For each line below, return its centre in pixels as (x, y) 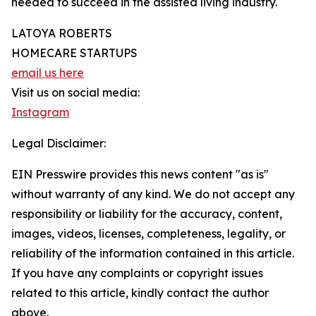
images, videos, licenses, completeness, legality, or (148, 233)
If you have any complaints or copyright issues (137, 273)
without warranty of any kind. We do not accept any (153, 194)
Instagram (40, 112)
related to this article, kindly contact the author (140, 293)
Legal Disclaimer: (59, 143)
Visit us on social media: (75, 92)
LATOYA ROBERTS (62, 33)
